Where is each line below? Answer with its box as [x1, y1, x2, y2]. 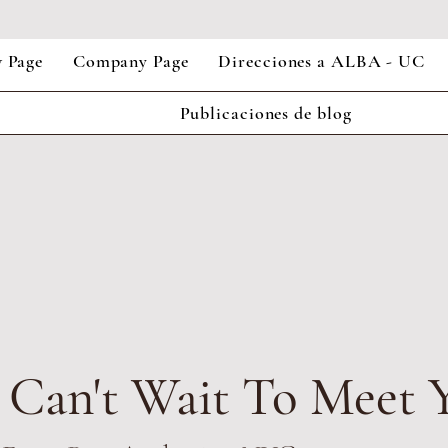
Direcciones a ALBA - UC [218, 50, 426, 72]
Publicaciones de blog [179, 102, 352, 124]
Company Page [72, 50, 189, 72]
